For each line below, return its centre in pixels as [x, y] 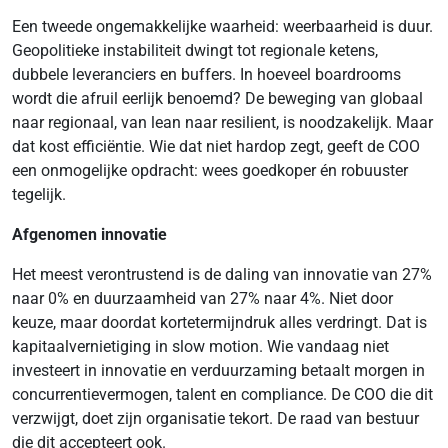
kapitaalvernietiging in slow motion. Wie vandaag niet [200, 346]
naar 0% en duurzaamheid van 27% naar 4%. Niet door [202, 298]
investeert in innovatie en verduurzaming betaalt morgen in [218, 370]
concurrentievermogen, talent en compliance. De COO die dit [222, 394]
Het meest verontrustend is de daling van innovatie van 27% [222, 274]
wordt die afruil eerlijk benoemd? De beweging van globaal [217, 98]
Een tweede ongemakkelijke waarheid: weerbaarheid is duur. [222, 26]
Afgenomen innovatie [89, 234]
